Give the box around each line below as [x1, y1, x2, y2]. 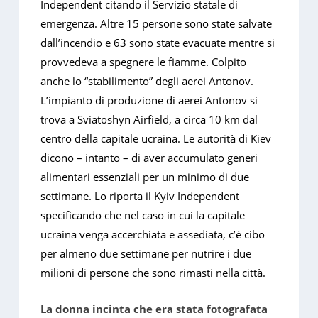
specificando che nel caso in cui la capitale [40, 208, 246, 223]
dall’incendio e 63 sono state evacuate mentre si [40, 35, 275, 50]
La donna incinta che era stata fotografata [40, 302, 268, 317]
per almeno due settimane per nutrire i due [40, 246, 252, 261]
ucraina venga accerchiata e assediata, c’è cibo [40, 227, 265, 242]
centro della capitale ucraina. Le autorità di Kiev [40, 131, 272, 146]
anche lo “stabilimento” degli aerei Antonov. [40, 74, 254, 89]
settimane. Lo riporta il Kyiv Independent [40, 189, 240, 204]
